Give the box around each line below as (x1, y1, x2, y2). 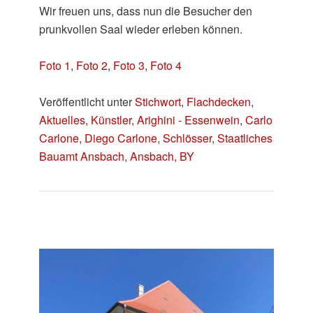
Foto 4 (150, 57, 182, 74)
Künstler (91, 112, 132, 129)
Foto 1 (39, 57, 71, 74)
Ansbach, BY (130, 148, 195, 165)
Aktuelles (39, 112, 86, 129)
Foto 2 (76, 57, 108, 74)
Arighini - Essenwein (137, 112, 240, 129)
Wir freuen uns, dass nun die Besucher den (39, 3, 253, 20)
